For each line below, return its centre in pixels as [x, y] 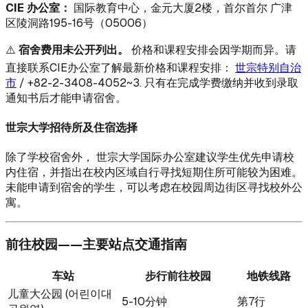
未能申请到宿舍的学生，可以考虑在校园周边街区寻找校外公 [154, 188]
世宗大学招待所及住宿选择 [71, 127]
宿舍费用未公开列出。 [74, 49]
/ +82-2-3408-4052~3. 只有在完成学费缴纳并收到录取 [157, 82]
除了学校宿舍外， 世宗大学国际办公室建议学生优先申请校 [150, 157]
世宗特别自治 [268, 67]
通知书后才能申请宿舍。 [66, 98]
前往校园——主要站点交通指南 [96, 244]
